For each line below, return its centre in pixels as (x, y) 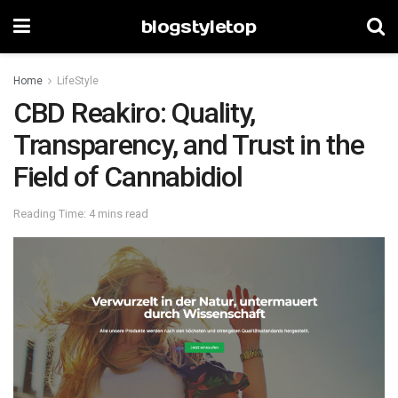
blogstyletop (199, 27)
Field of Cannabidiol (128, 177)
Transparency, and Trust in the (189, 145)
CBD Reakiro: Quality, (135, 113)
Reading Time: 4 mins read (81, 213)
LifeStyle (78, 81)
